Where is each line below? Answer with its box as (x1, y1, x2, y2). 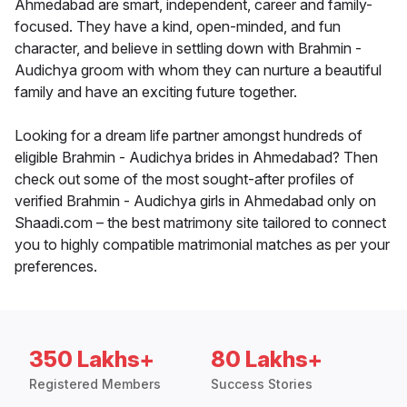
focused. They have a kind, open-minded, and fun (15, 17, 341, 36)
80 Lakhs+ (211, 346, 323, 373)
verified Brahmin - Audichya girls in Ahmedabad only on (15, 192, 376, 211)
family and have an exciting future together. (15, 83, 297, 102)
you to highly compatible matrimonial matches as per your (15, 235, 390, 254)
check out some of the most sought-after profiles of (15, 170, 354, 189)
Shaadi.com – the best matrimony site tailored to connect (15, 213, 386, 233)
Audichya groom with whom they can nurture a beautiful (15, 61, 382, 80)
